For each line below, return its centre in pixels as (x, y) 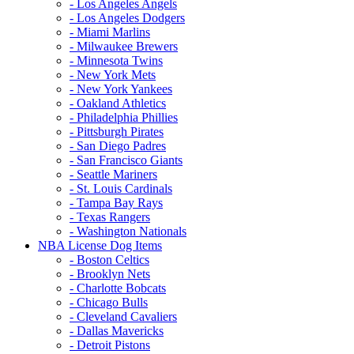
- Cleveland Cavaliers (123, 316)
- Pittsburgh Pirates (117, 131)
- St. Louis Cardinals (121, 188)
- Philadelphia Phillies (124, 117)
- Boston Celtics (109, 259)
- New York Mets (113, 74)
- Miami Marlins (110, 32)
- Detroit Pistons (110, 345)
